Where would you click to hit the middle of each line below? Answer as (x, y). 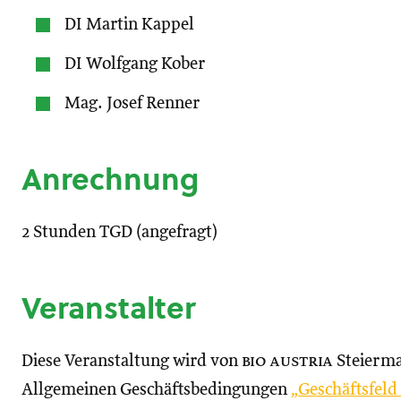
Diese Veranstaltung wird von (132, 361)
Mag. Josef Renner (132, 103)
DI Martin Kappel (129, 25)
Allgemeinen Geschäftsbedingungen (156, 390)
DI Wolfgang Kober (135, 64)
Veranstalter (108, 308)
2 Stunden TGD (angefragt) (119, 232)
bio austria (287, 361)
